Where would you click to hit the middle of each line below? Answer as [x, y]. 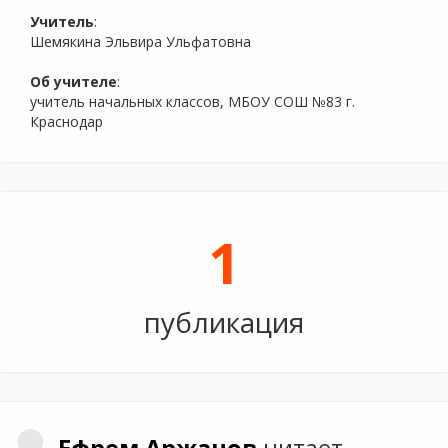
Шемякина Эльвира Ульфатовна [140, 41]
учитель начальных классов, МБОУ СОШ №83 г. [192, 101]
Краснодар [66, 121]
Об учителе [73, 81]
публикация [224, 322]
